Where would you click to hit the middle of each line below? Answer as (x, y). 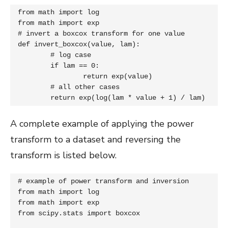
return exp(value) (50, 76)
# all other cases (34, 87)
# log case (34, 55)
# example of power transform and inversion (103, 181)
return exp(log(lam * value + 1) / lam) (128, 97)
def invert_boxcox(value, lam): (79, 44)
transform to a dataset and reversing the (95, 139)
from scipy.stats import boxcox (79, 213)
